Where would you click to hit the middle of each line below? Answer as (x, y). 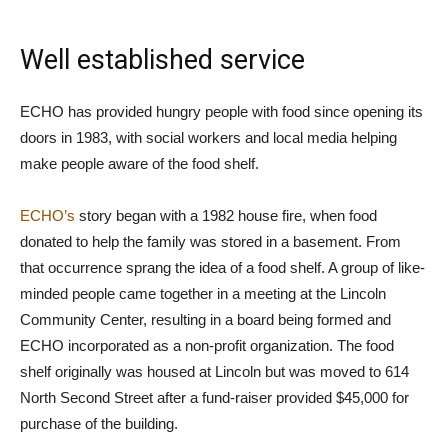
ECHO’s (47, 216)
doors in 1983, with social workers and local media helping (208, 138)
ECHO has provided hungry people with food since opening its (221, 112)
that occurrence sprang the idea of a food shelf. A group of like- (222, 268)
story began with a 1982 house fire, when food (226, 216)
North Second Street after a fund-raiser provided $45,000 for (214, 398)
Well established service (162, 60)
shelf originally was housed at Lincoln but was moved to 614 (214, 372)
